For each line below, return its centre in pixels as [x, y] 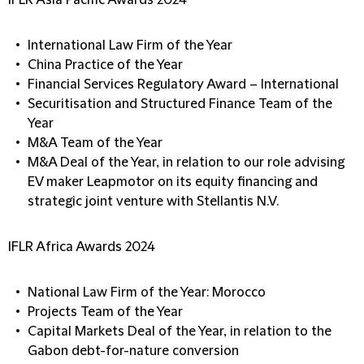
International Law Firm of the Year [130, 45]
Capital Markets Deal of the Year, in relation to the [180, 331]
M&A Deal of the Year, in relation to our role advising [186, 162]
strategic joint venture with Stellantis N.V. [153, 201]
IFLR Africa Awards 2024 [82, 247]
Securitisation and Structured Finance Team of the [180, 104]
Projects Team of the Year [105, 312]
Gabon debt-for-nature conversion [133, 351]
